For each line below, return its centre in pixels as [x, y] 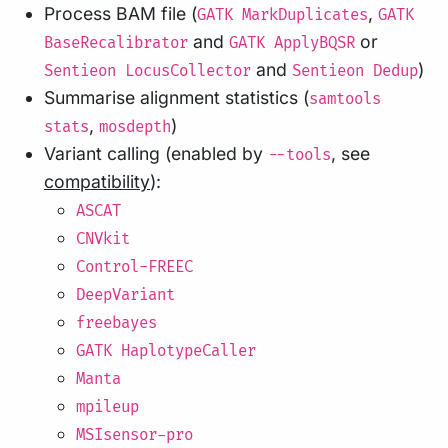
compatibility [97, 181]
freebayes [116, 323]
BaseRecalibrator [116, 43]
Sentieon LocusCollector [147, 71]
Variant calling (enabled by [156, 153]
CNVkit [103, 239]
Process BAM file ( [120, 13]
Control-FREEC [134, 267]
